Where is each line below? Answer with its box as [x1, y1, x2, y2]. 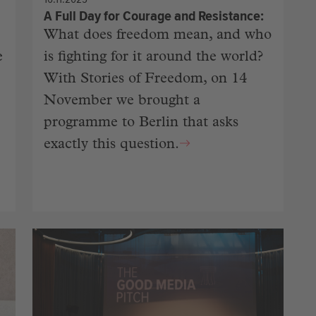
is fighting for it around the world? [44, 50, 263, 65]
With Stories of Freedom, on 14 [44, 72, 247, 87]
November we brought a [44, 94, 200, 109]
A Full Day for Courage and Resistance [44, 6, 260, 25]
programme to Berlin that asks [44, 116, 238, 130]
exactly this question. [44, 138, 179, 152]
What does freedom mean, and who [44, 28, 272, 43]
